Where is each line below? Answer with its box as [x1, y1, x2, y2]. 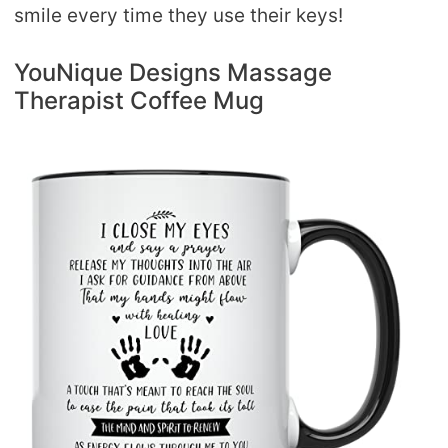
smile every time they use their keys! [14, 3, 343, 27]
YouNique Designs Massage [14, 58, 332, 88]
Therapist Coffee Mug [14, 86, 264, 116]
